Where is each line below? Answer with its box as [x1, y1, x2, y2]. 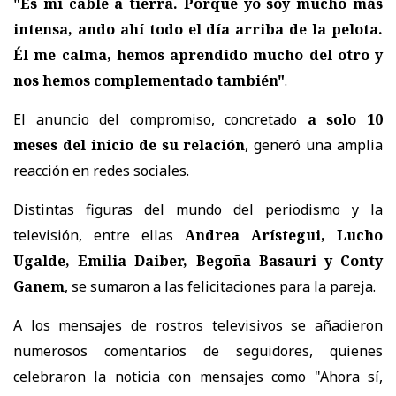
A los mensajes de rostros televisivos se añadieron [13, 315, 383, 335]
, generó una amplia [245, 134, 383, 155]
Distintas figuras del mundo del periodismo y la [13, 199, 383, 219]
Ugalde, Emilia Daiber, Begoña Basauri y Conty [13, 250, 383, 270]
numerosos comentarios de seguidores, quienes [13, 340, 383, 361]
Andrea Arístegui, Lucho [185, 225, 383, 245]
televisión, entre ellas [13, 225, 185, 245]
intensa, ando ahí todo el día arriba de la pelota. [13, 19, 383, 39]
